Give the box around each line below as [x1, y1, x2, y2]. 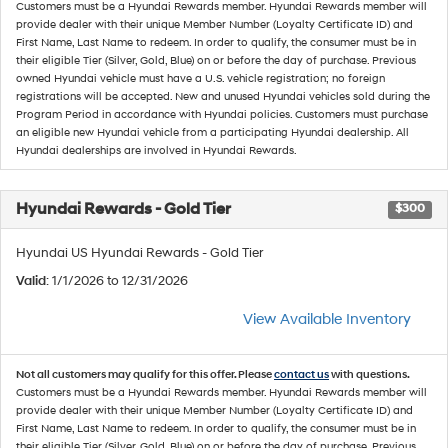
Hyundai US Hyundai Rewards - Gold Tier [16, 245, 263, 261]
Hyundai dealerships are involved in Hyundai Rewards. [16, 144, 297, 157]
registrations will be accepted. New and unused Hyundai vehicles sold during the [16, 90, 430, 103]
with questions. [329, 368, 409, 381]
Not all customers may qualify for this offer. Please [16, 368, 274, 381]
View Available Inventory [243, 310, 411, 329]
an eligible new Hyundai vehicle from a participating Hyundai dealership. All [16, 126, 409, 139]
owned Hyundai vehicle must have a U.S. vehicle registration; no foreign [16, 72, 385, 85]
